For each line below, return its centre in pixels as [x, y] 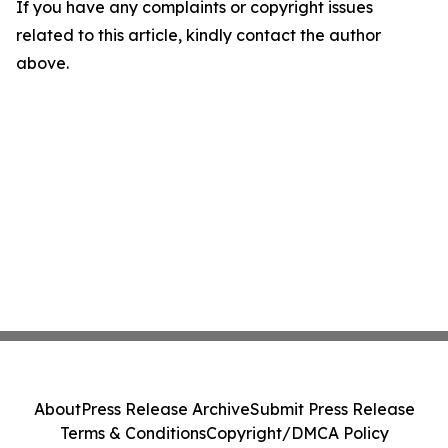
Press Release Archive [165, 409]
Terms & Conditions [132, 433]
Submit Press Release [332, 409]
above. [42, 63]
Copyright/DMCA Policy [297, 433]
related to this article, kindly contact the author [198, 35]
